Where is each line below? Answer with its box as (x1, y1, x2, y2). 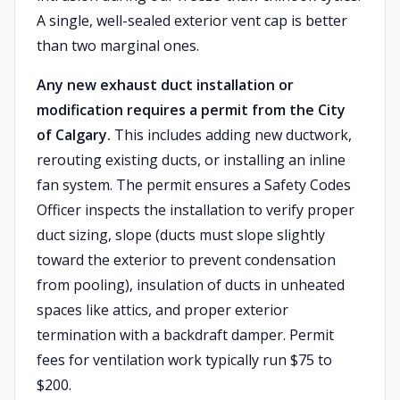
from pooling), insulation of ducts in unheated (37, 275, 345, 295)
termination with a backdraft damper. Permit (37, 325, 334, 345)
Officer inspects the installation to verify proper (37, 200, 354, 220)
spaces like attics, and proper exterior (37, 300, 288, 320)
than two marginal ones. (37, 36, 199, 55)
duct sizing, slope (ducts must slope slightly (37, 225, 325, 245)
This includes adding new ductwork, (111, 125, 352, 145)
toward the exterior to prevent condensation (37, 250, 336, 270)
